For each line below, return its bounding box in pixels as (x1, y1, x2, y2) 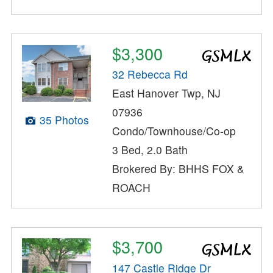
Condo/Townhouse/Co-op (112, 123, 236, 139)
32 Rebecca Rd (112, 66, 188, 82)
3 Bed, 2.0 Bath (112, 142, 188, 158)
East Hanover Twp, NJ (112, 85, 221, 101)
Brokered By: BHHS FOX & (112, 161, 245, 177)
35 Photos (39, 112, 89, 128)
